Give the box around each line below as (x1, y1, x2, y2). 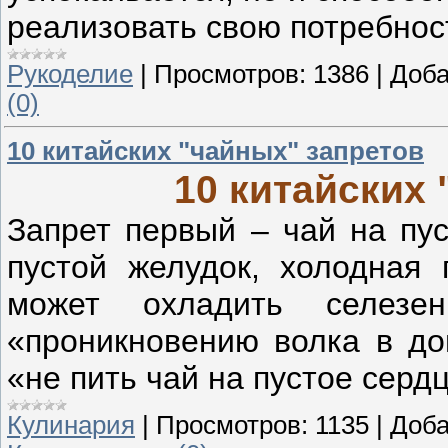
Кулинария (7, 410, 135, 439)
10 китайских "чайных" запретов (7, 136, 424, 165)
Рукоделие (7, 59, 133, 88)
